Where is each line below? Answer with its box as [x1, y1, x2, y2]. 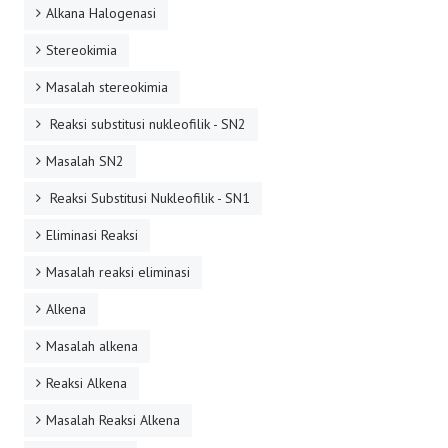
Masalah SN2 [46, 152, 124, 170]
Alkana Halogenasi [46, 4, 156, 22]
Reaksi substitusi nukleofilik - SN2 [46, 115, 246, 133]
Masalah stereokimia [46, 78, 168, 96]
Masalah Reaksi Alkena [46, 411, 180, 429]
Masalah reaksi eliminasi [46, 263, 190, 281]
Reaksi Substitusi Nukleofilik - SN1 [46, 189, 250, 207]
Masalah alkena [46, 337, 138, 355]
